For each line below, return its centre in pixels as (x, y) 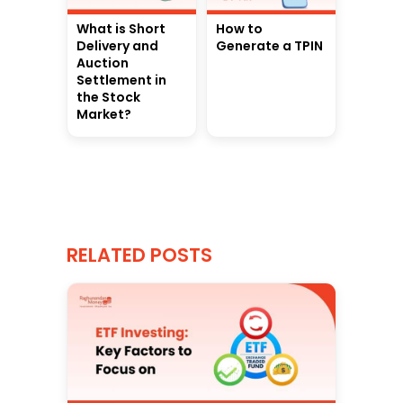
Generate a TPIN (269, 46)
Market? (104, 115)
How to (239, 29)
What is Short (121, 29)
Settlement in (121, 81)
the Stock (108, 98)
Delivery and (117, 46)
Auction (103, 63)
